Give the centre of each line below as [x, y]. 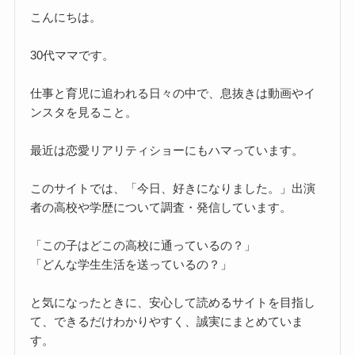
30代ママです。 [73, 55]
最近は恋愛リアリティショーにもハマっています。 [167, 151]
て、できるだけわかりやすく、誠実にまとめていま [167, 322]
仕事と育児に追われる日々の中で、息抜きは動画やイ [173, 94]
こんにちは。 [66, 17]
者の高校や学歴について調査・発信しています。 [161, 208]
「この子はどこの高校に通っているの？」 [143, 246]
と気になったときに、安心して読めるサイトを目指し [173, 303]
